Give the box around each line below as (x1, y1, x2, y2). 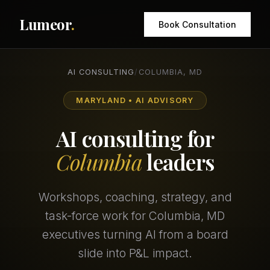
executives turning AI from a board (42, 227, 228, 242)
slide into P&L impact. (78, 246, 192, 261)
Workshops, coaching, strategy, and (38, 190, 232, 205)
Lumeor (19, 14, 72, 34)
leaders (142, 147, 215, 177)
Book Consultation (159, 19, 236, 30)
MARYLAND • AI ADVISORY (76, 96, 194, 105)
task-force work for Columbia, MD (45, 209, 225, 224)
